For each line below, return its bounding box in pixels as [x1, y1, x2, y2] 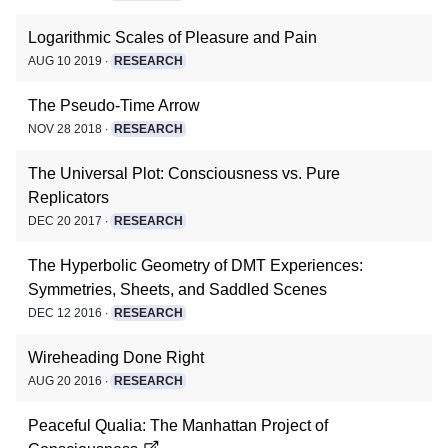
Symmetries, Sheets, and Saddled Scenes [28, 281, 327, 298]
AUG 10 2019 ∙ [28, 54, 111, 68]
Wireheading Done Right [28, 349, 204, 366]
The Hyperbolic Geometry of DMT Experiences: [28, 257, 363, 274]
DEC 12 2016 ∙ [28, 306, 111, 320]
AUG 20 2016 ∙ [28, 374, 111, 388]
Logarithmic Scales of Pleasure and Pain [28, 29, 317, 46]
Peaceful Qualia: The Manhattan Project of [28, 417, 328, 434]
